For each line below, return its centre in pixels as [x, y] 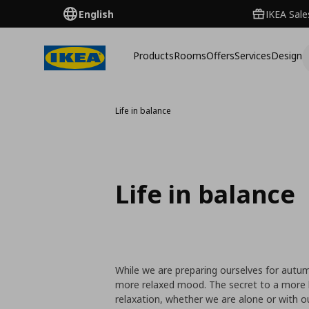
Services [252, 55]
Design [286, 55]
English [96, 14]
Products [153, 55]
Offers [220, 55]
